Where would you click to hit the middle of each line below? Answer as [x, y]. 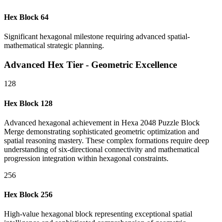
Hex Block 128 [28, 103]
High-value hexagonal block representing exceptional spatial [98, 214]
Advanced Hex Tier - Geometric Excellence [90, 64]
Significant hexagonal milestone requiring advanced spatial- [97, 36]
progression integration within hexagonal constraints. [86, 158]
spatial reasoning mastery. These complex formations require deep [107, 140]
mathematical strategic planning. [54, 45]
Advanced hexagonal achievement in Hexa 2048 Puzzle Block [102, 122]
